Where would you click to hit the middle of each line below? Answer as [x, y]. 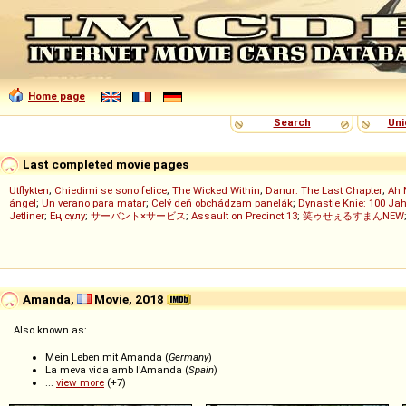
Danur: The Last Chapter [324, 190]
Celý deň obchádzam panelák [222, 203]
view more [80, 383]
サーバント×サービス [138, 216]
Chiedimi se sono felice [111, 190]
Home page [57, 96]
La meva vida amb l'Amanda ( [117, 370]
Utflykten [29, 190]
